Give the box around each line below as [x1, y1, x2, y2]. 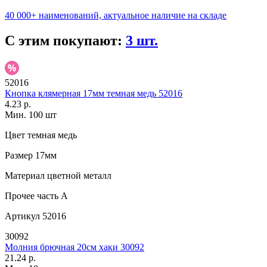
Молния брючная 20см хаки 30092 [5, 242, 144, 253]
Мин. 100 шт [5, 110, 57, 120]
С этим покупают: [5, 33, 126, 49]
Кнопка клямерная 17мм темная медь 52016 [5, 88, 182, 99]
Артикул [5, 211, 40, 222]
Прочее [5, 191, 35, 201]
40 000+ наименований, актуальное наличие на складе [5, 10, 226, 21]
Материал [5, 170, 45, 181]
